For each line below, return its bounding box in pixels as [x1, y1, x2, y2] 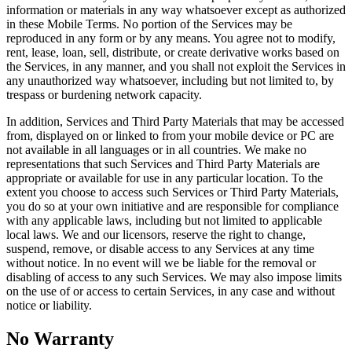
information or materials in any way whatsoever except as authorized [6, 3, 346, 17]
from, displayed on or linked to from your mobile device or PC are [6, 129, 334, 143]
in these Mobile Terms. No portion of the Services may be [6, 17, 292, 31]
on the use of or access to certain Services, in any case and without [6, 284, 335, 299]
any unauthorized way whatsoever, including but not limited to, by [6, 74, 334, 88]
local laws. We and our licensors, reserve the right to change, [6, 228, 306, 242]
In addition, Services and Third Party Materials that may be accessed [6, 115, 344, 129]
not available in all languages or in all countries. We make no [6, 143, 306, 157]
